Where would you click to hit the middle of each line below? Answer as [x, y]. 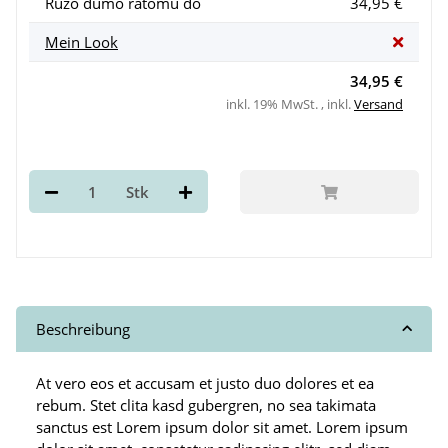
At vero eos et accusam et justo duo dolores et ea [205, 382]
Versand [378, 104]
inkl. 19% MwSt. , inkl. [290, 104]
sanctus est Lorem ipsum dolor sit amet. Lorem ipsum [222, 426]
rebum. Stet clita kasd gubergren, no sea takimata [206, 404]
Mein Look [81, 42]
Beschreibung [83, 328]
